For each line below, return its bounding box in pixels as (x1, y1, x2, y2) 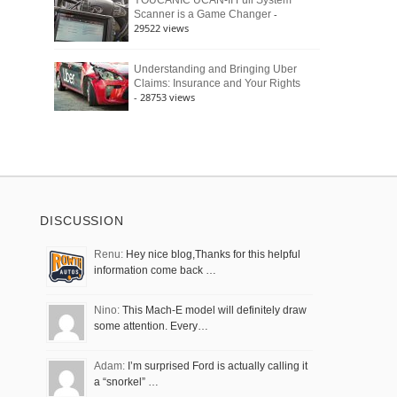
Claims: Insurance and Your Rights (134, 77, 300, 90)
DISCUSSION (40, 214, 124, 228)
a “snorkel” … (94, 376, 159, 388)
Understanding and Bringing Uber (134, 63, 297, 75)
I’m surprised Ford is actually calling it (125, 360, 307, 372)
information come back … (94, 264, 216, 276)
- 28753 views (134, 90, 195, 104)
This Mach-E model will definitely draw (120, 304, 307, 316)
